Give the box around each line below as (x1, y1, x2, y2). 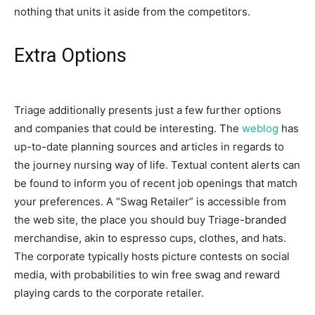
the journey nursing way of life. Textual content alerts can (14, 158, 300, 172)
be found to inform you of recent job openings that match (14, 176, 297, 190)
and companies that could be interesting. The (14, 122, 242, 135)
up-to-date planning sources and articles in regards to (14, 140, 284, 153)
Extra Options (14, 44, 127, 67)
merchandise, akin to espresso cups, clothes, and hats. (14, 231, 286, 245)
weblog (242, 122, 278, 135)
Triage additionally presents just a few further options (14, 103, 281, 117)
